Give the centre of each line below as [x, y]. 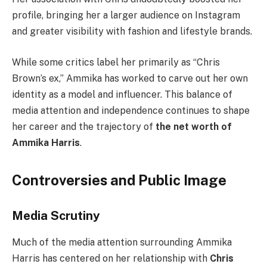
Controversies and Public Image [119, 180]
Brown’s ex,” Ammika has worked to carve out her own [130, 78]
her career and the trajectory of [84, 126]
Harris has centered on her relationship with [111, 258]
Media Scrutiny [56, 216]
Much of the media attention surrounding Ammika [122, 242]
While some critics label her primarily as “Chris [116, 62]
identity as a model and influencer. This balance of [122, 94]
